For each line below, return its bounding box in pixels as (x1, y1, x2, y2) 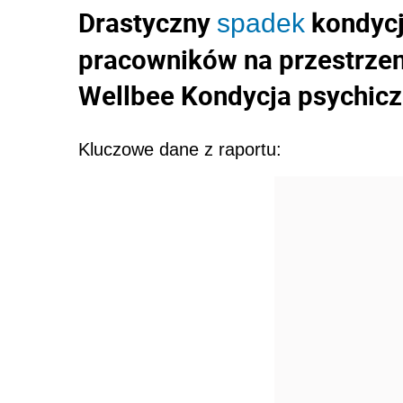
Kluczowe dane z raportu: (78, 139, 282, 159)
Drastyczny (78, 4, 217, 40)
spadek (217, 7, 305, 38)
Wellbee (78, 76, 181, 113)
